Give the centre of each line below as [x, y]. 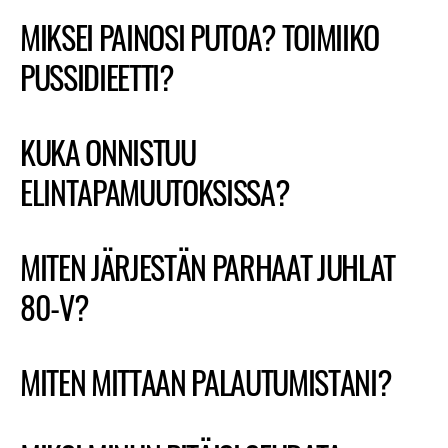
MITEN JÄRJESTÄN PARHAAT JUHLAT [208, 266]
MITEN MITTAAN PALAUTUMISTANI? [206, 381]
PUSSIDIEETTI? [97, 76]
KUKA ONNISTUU [108, 151]
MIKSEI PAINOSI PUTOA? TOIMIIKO [200, 36]
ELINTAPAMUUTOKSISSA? [155, 191]
